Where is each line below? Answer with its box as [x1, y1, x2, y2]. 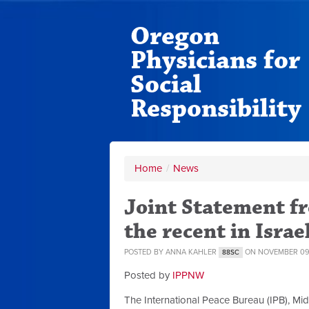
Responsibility [130, 92, 301, 125]
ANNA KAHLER [166, 248, 217, 257]
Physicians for [130, 44, 301, 77]
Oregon [130, 20, 219, 52]
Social [130, 68, 201, 101]
